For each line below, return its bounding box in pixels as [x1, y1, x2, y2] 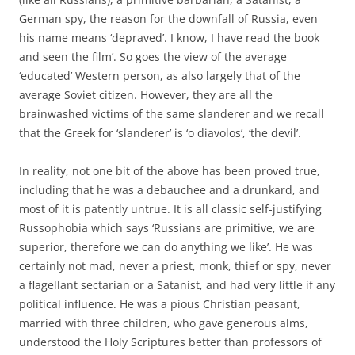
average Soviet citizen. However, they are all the [19, 86, 273, 102]
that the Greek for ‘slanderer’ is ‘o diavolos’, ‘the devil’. [19, 124, 301, 140]
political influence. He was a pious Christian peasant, [19, 296, 300, 311]
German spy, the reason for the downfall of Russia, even [19, 10, 318, 26]
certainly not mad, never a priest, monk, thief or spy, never [19, 258, 331, 273]
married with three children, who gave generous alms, [19, 315, 308, 330]
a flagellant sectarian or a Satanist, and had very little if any [19, 277, 335, 292]
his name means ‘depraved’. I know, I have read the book [19, 29, 319, 45]
